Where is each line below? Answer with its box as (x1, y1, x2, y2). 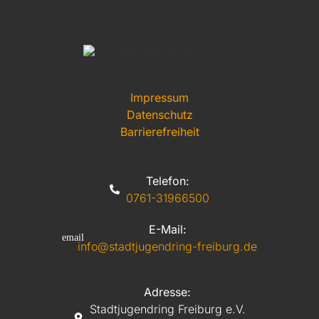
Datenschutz (126, 108, 193, 122)
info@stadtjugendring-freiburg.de (78, 239, 258, 253)
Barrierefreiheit (120, 125, 199, 140)
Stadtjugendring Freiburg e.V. (89, 301, 246, 316)
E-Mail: (148, 221, 187, 236)
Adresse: (144, 284, 192, 299)
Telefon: (145, 173, 189, 188)
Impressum (130, 90, 189, 105)
